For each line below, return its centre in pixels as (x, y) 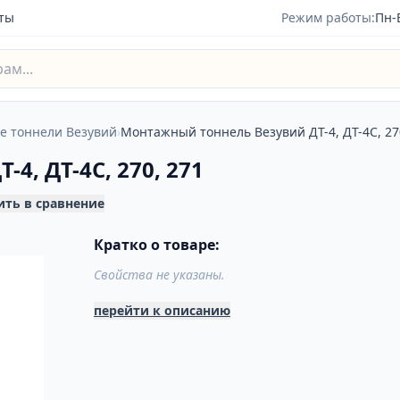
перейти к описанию (162, 310)
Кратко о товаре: (156, 245)
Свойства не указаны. (159, 275)
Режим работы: (328, 17)
